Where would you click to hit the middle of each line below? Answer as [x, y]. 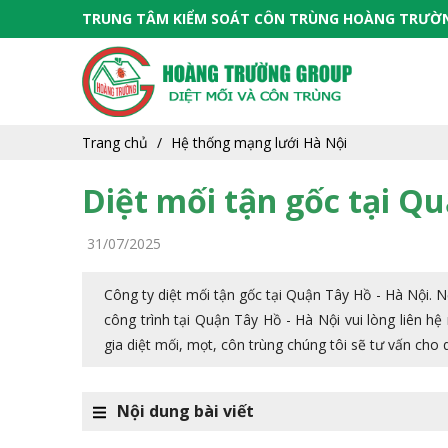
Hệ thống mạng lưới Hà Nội [259, 142]
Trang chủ [115, 142]
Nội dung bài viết [185, 411]
